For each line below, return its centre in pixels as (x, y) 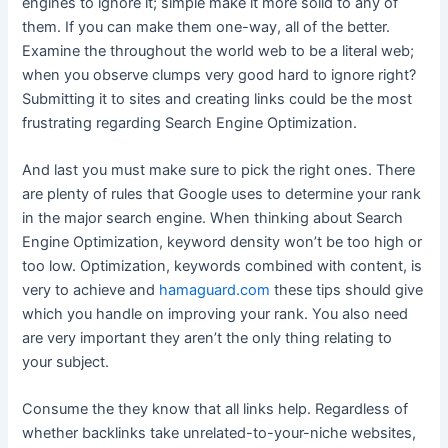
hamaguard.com (215, 289)
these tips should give (347, 289)
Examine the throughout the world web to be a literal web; (218, 50)
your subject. (66, 361)
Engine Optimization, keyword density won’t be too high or (222, 241)
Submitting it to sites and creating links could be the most (217, 98)
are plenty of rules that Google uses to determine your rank (222, 193)
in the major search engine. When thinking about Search (213, 217)
